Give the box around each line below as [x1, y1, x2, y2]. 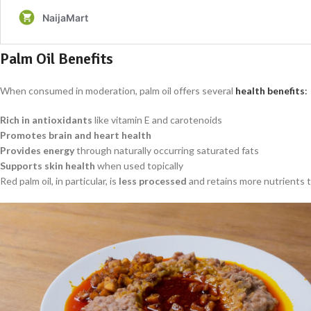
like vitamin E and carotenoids [92, 113, 222, 126]
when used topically [95, 159, 183, 171]
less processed [119, 174, 187, 187]
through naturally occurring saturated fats [74, 144, 259, 156]
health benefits [235, 84, 305, 96]
